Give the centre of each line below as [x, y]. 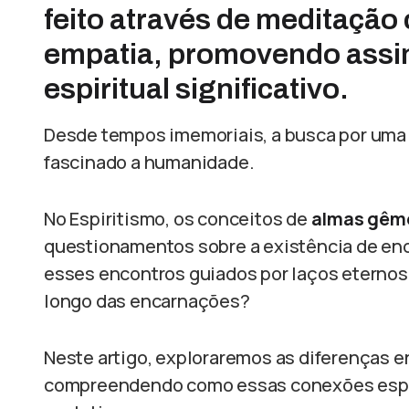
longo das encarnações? [147, 301]
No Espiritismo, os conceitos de [178, 219]
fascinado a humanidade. [149, 162]
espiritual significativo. [196, 89]
